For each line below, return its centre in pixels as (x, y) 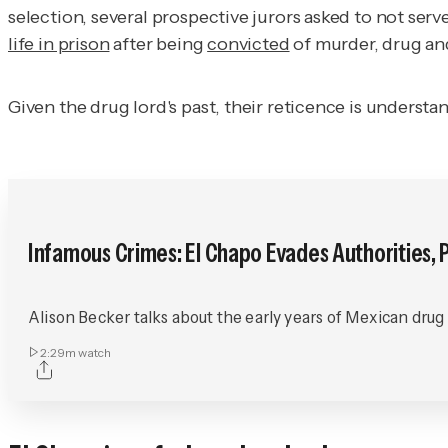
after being (158, 43)
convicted (248, 43)
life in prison (59, 43)
